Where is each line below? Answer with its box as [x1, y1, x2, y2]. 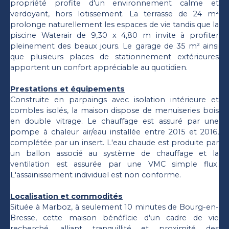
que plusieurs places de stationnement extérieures [10, 52, 219, 61]
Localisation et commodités [10, 191, 123, 201]
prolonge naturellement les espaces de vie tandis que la [10, 19, 219, 29]
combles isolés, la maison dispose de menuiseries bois [10, 105, 219, 115]
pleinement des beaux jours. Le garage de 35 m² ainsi [10, 41, 219, 51]
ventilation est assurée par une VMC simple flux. [10, 159, 219, 169]
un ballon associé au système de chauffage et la [10, 148, 219, 158]
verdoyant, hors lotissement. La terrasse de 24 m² [10, 9, 219, 18]
